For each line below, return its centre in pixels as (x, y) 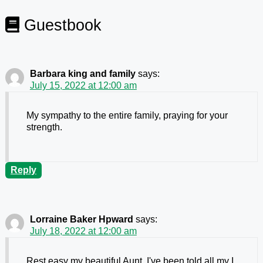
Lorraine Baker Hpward (81, 220)
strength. (44, 127)
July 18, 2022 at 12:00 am (83, 231)
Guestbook (60, 25)
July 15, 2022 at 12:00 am (83, 86)
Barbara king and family (82, 74)
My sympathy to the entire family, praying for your (127, 116)
